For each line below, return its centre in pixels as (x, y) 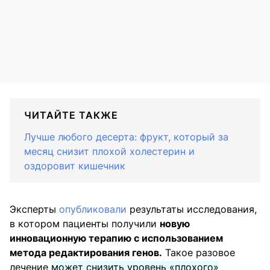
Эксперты (34, 209)
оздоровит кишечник (75, 166)
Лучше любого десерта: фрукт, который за (126, 137)
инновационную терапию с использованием (116, 238)
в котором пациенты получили (85, 224)
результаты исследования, (192, 209)
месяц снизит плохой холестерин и (109, 152)
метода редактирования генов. (86, 253)
